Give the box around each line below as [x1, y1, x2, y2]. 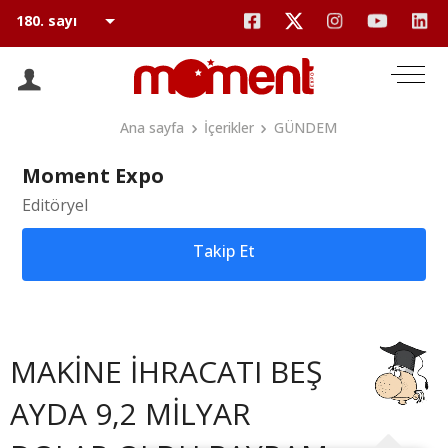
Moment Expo [22, 162, 164, 189]
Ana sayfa [120, 118, 185, 137]
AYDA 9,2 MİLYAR [10, 393, 251, 434]
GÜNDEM [273, 118, 337, 137]
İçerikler [204, 118, 254, 137]
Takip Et [193, 240, 255, 262]
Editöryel [22, 194, 88, 216]
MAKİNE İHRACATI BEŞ [10, 351, 322, 392]
